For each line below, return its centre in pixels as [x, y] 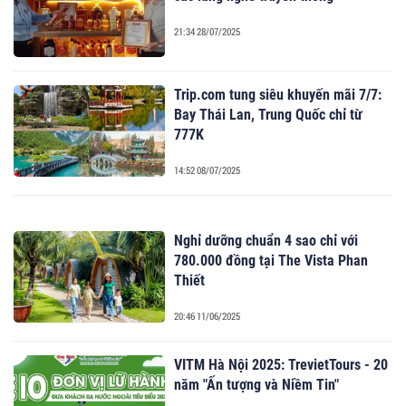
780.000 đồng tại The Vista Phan [271, 261]
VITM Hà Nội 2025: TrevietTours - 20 [281, 365]
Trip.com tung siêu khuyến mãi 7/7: [278, 95]
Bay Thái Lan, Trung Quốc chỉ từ [269, 115]
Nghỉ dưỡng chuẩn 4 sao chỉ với [266, 241]
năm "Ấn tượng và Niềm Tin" [257, 385]
